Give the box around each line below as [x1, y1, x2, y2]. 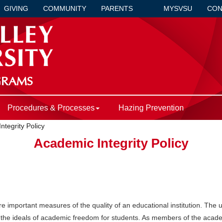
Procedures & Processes [7, 104, 95, 112]
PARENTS [101, 4, 133, 12]
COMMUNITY [43, 4, 86, 12]
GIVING [4, 4, 28, 12]
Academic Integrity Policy [34, 136, 188, 151]
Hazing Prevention [118, 104, 184, 112]
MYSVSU [164, 4, 192, 12]
